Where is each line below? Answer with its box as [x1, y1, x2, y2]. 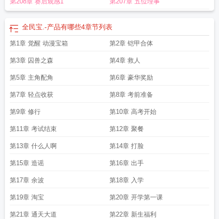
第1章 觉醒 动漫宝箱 [10, 40, 68, 47]
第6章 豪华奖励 [109, 74, 153, 81]
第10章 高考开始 [109, 108, 156, 115]
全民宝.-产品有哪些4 [22, 23, 85, 31]
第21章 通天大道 [10, 211, 57, 218]
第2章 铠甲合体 [109, 40, 153, 47]
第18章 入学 [109, 176, 144, 184]
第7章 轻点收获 [10, 91, 53, 98]
